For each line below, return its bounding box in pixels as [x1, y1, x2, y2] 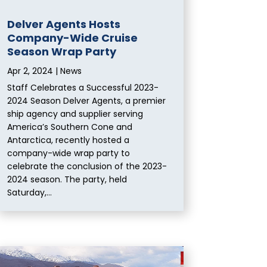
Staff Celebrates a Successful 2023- [7, 82, 159, 94]
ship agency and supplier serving [7, 108, 144, 120]
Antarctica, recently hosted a [7, 134, 130, 147]
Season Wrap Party [7, 44, 117, 60]
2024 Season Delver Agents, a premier [7, 95, 166, 107]
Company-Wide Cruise [7, 30, 138, 46]
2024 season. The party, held [7, 173, 128, 186]
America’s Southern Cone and [7, 121, 133, 133]
